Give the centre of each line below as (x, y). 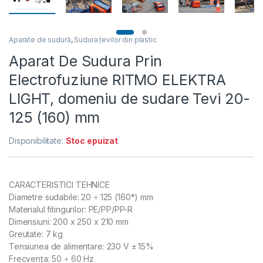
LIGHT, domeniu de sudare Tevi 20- (129, 98)
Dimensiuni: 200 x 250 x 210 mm (69, 221)
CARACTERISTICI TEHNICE (59, 184)
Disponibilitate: (37, 140)
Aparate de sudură (40, 39)
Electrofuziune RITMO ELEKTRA (118, 80)
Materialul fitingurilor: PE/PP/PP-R (71, 209)
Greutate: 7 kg (36, 234)
